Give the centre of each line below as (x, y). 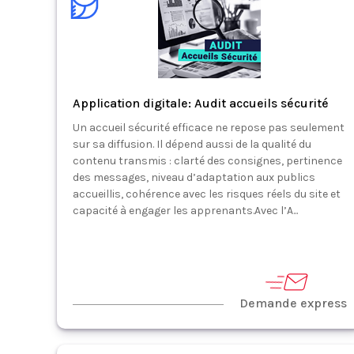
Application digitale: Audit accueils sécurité (201, 103)
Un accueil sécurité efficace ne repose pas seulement (209, 128)
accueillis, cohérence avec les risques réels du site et (207, 194)
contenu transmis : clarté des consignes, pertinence (207, 161)
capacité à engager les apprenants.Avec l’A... (185, 211)
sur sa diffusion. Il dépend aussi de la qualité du (192, 144)
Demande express (293, 303)
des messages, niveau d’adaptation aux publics (194, 177)
